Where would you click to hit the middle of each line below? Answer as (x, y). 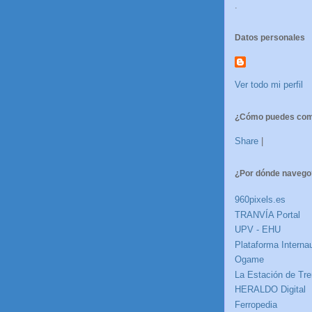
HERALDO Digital (270, 290)
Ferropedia (256, 304)
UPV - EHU (258, 230)
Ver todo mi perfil (269, 84)
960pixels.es (260, 200)
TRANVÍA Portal (267, 214)
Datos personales (270, 38)
